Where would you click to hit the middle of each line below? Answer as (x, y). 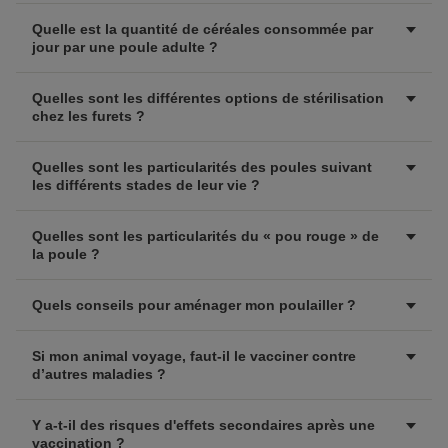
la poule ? (66, 254)
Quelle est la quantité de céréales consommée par (202, 29)
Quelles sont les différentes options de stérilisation (208, 98)
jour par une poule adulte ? (125, 47)
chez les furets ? (88, 116)
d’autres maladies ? (99, 374)
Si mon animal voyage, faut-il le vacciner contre (194, 356)
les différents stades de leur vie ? (146, 185)
